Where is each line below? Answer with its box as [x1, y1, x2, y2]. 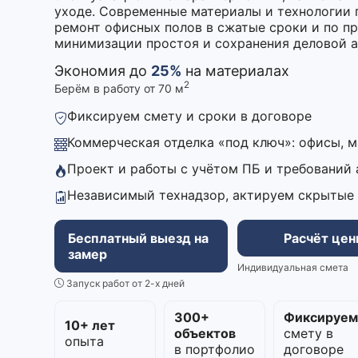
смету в [284, 324, 334, 341]
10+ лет [65, 316, 115, 333]
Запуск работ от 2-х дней [64, 276, 185, 289]
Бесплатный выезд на [68, 229, 209, 246]
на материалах [181, 62, 289, 79]
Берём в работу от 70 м [54, 81, 184, 95]
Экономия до [54, 62, 151, 79]
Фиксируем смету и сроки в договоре [67, 107, 312, 124]
